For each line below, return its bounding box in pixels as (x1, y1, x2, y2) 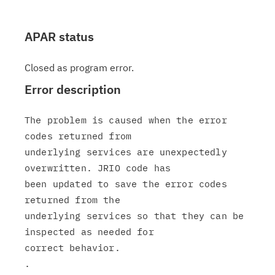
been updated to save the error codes (25, 178, 227, 190)
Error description (25, 81, 121, 98)
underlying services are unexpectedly (25, 146, 227, 158)
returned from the (25, 194, 120, 206)
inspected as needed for (25, 226, 154, 238)
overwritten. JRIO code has (25, 162, 171, 174)
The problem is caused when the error (25, 114, 227, 126)
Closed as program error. (25, 61, 134, 74)
